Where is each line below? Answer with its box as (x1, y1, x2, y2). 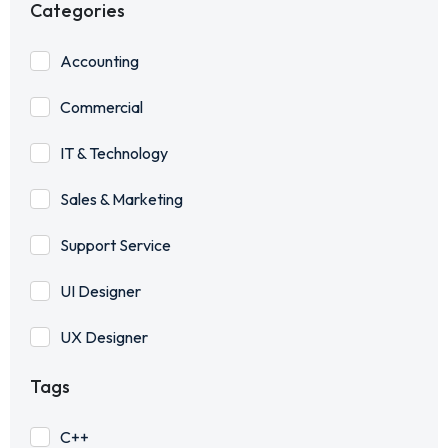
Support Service (60, 235, 171, 256)
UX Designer (60, 327, 148, 348)
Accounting (60, 51, 139, 72)
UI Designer (60, 281, 141, 302)
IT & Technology (60, 143, 168, 164)
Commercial (60, 97, 143, 118)
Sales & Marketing (60, 189, 183, 210)
